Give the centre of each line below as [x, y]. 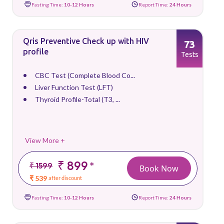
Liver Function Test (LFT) [74, 87]
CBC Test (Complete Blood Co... [85, 75]
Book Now [159, 168]
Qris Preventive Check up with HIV [86, 41]
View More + [45, 140]
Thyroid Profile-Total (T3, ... [77, 99]
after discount [65, 178]
